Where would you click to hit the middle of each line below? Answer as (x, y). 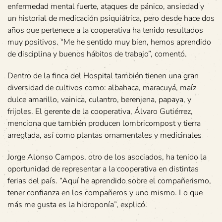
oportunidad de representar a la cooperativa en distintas (103, 169)
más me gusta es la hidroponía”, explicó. (77, 204)
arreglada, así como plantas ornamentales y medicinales (105, 135)
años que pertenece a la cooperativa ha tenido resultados (105, 30)
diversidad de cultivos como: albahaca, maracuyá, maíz (102, 87)
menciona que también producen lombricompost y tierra (104, 123)
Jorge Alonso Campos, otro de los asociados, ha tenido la (107, 157)
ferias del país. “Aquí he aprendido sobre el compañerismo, (109, 181)
